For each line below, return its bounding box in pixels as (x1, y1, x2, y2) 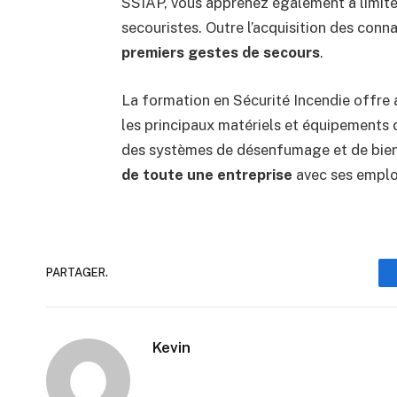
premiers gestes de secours (121, 43, 320, 62)
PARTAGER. (46, 266, 108, 280)
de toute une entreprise (121, 166, 292, 184)
